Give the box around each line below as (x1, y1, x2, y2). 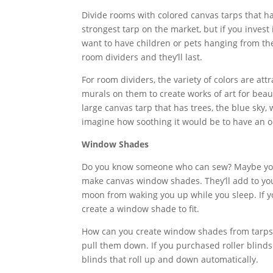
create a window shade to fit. (82, 202, 200, 214)
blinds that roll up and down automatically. (82, 253, 259, 265)
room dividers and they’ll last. (82, 51, 203, 63)
